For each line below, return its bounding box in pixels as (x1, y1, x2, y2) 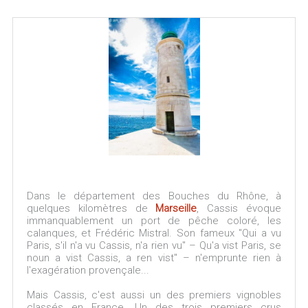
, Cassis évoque (197, 202, 282, 214)
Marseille (155, 202, 197, 214)
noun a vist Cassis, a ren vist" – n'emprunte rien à (26, 252, 282, 264)
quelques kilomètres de (26, 202, 156, 214)
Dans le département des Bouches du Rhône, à (26, 190, 282, 202)
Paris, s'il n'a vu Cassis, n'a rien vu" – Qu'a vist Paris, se (26, 239, 282, 252)
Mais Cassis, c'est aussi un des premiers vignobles (26, 289, 282, 301)
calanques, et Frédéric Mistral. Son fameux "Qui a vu (26, 227, 282, 239)
